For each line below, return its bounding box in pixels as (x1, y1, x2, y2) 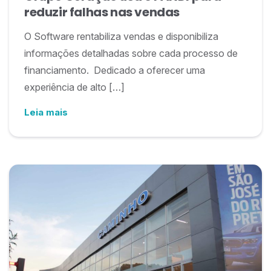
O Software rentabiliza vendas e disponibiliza (24, 30, 218, 42)
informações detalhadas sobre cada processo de (24, 47, 238, 59)
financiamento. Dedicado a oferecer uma (24, 64, 205, 76)
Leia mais (24, 106, 68, 118)
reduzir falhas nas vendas (24, 4, 180, 21)
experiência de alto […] (24, 81, 125, 93)
